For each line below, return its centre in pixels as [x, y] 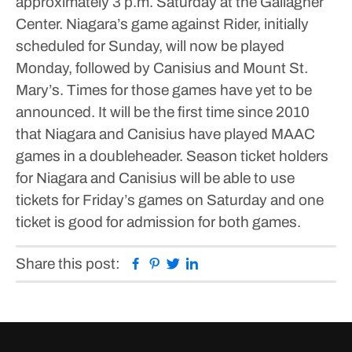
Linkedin [226, 263]
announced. [55, 112]
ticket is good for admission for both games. [158, 222]
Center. [39, 24]
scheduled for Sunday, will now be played [150, 46]
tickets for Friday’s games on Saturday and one [170, 200]
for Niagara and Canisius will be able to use [155, 178]
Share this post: [68, 264]
